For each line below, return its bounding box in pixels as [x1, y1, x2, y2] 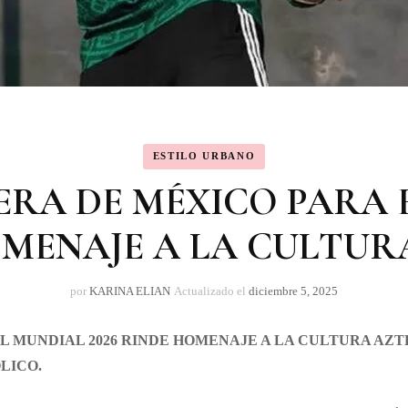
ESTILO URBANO [152, 150, 256, 162]
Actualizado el [174, 283, 249, 298]
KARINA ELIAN [89, 283, 170, 298]
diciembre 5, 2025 [249, 283, 338, 298]
